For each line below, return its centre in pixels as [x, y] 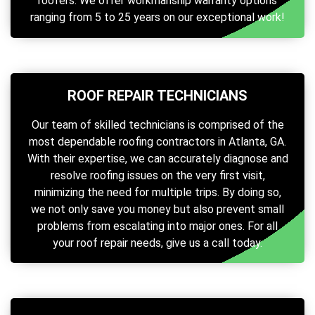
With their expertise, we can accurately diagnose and [157, 158]
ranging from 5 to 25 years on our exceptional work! [157, 18]
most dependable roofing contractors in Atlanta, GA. [157, 141]
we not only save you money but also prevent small [157, 209]
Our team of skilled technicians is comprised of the [157, 124]
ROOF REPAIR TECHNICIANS [157, 95]
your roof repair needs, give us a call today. [157, 243]
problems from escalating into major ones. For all [157, 226]
